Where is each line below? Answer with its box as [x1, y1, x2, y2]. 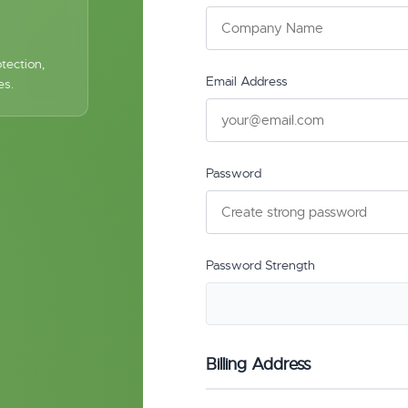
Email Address [206, 73, 289, 89]
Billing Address [206, 354, 311, 374]
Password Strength [206, 257, 316, 273]
